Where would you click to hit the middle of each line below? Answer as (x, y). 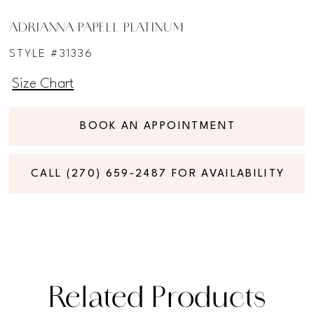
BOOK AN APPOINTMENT (158, 127)
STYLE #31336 (52, 54)
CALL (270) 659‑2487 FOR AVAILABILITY (158, 173)
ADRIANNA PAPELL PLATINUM (96, 28)
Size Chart (43, 84)
